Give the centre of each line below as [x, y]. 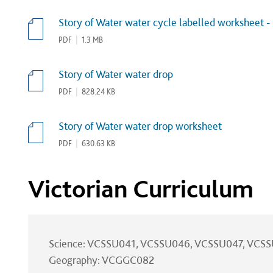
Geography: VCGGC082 [101, 260]
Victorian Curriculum [140, 188]
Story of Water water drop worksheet [140, 126]
